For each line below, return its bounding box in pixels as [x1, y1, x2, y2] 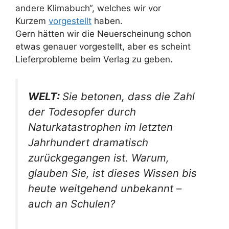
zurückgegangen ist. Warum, [28, 151, 169, 165]
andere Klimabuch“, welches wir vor [15, 3, 161, 13]
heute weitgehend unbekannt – [28, 182, 181, 195]
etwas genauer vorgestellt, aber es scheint [15, 41, 191, 52]
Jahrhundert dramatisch [28, 136, 148, 149]
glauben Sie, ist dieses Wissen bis [28, 167, 197, 180]
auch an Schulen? [28, 197, 115, 211]
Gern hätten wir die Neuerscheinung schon [15, 28, 191, 39]
